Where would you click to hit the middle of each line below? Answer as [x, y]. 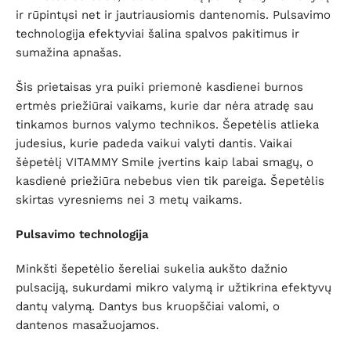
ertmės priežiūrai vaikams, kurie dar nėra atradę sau [165, 106]
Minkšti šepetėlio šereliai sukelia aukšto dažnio [152, 269]
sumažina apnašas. [69, 53]
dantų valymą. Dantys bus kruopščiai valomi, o [148, 307]
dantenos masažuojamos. [87, 326]
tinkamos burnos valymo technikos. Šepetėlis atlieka [167, 125]
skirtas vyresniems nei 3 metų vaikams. [129, 200]
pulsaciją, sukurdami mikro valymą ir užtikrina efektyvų [174, 288]
